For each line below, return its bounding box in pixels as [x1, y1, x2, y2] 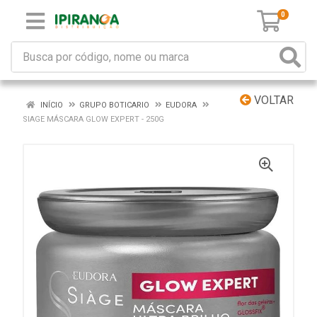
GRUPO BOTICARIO [79, 100, 149, 110]
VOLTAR [251, 93, 294, 107]
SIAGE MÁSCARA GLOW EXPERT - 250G [23, 115, 164, 124]
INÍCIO [38, 100, 63, 110]
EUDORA [166, 100, 197, 110]
